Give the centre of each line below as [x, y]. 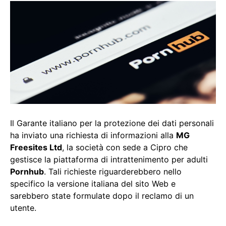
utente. [23, 208]
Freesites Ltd [36, 148]
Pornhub [27, 172]
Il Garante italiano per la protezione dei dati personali [112, 123]
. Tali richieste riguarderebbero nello [113, 172]
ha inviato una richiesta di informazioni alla [93, 135]
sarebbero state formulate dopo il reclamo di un [102, 196]
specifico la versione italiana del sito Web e [93, 184]
